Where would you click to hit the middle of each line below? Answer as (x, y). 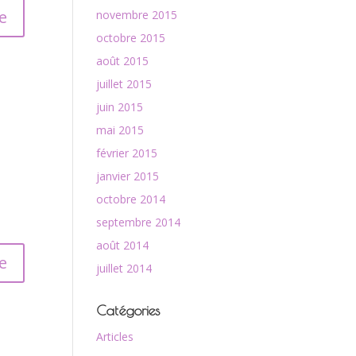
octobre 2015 (131, 38)
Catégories (128, 310)
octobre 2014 (131, 199)
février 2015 (127, 153)
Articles (115, 337)
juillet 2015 (124, 84)
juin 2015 (120, 107)
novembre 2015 (137, 15)
